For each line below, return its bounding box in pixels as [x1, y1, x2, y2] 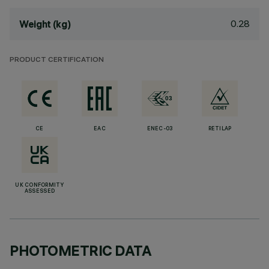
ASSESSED [24, 189, 55, 195]
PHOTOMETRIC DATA [10, 241, 152, 259]
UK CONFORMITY [15, 183, 64, 189]
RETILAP [208, 126, 232, 132]
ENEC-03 [147, 126, 173, 132]
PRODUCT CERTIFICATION [10, 56, 104, 64]
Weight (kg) [19, 18, 71, 30]
